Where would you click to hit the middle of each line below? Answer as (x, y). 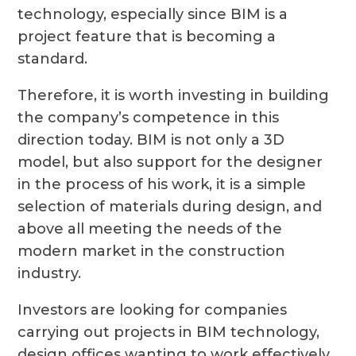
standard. (53, 59)
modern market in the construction (152, 252)
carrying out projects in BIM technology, (169, 333)
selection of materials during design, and (170, 207)
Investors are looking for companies (153, 310)
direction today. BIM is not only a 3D (151, 140)
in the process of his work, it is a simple (162, 185)
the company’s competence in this (149, 118)
